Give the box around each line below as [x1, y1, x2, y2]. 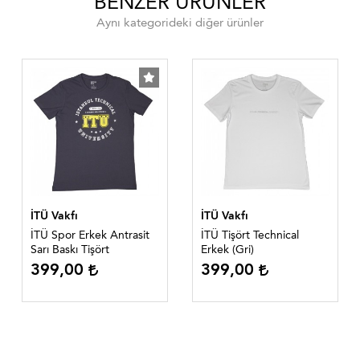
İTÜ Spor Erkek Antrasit [31, 228, 149, 243]
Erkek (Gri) [201, 243, 254, 257]
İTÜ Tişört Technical [201, 228, 299, 243]
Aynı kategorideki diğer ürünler [96, 15, 264, 31]
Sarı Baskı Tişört [31, 243, 109, 257]
